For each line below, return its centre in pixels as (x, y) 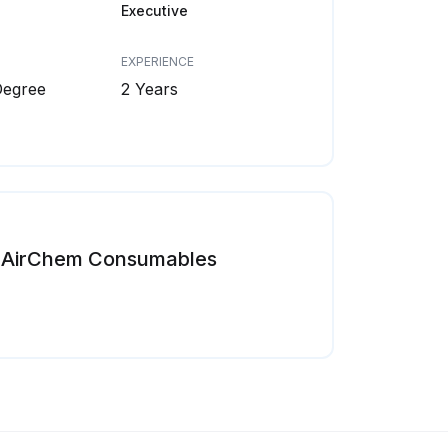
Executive (154, 10)
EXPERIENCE (157, 61)
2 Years (149, 89)
